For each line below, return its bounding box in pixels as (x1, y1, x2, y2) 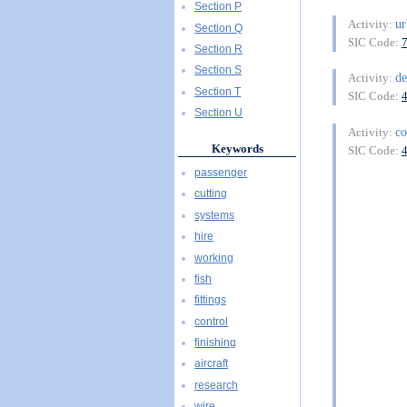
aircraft (194, 357, 228, 371)
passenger (194, 165, 247, 179)
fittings (194, 293, 226, 307)
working (194, 251, 233, 264)
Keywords (211, 141, 263, 155)
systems (194, 208, 234, 222)
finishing (194, 336, 236, 350)
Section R (194, 43, 243, 56)
